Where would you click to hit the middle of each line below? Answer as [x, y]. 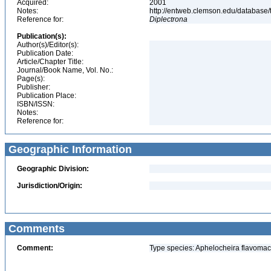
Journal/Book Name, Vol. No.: [65, 70]
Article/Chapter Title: [50, 62]
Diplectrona [168, 19]
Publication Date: [45, 53]
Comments [35, 229]
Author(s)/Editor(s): [48, 45]
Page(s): [31, 79]
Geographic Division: [53, 169]
